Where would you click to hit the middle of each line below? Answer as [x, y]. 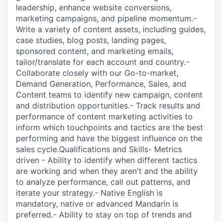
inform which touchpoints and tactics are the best [110, 127]
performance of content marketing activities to [104, 116]
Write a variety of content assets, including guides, [111, 29]
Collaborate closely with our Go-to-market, [97, 73]
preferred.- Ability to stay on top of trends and [104, 215]
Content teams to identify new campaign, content [109, 95]
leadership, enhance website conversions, [94, 7]
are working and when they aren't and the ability [107, 171]
